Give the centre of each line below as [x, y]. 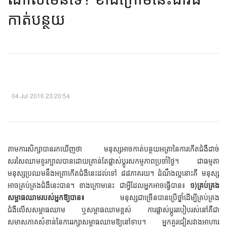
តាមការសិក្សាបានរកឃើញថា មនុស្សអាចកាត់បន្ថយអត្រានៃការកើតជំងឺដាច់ [113, 149]
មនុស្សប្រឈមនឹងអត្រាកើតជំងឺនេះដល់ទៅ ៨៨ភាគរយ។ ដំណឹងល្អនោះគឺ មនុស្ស [113, 173]
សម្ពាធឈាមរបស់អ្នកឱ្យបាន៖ [46, 197]
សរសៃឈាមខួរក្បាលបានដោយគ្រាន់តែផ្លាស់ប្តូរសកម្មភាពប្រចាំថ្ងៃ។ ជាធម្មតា [113, 161]
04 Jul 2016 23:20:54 [40, 96]
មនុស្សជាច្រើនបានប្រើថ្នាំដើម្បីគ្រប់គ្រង [152, 197]
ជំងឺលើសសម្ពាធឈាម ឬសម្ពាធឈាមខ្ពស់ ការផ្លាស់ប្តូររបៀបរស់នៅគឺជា [113, 210]
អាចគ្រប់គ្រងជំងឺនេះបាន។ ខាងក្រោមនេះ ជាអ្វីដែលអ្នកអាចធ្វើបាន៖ [99, 185]
